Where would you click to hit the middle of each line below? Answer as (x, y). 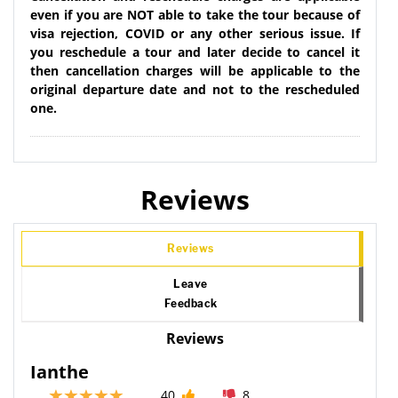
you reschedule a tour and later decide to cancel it (195, 52)
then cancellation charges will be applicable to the (195, 70)
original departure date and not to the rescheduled (195, 89)
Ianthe (60, 371)
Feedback (191, 303)
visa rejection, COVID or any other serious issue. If (195, 33)
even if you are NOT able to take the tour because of (195, 14)
